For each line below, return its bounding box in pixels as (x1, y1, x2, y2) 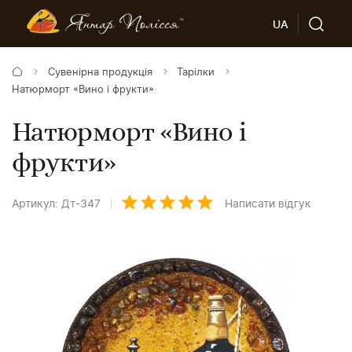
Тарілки (177, 68, 215, 78)
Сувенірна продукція (47, 68, 152, 78)
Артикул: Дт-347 (12, 198, 101, 210)
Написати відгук (225, 198, 311, 210)
